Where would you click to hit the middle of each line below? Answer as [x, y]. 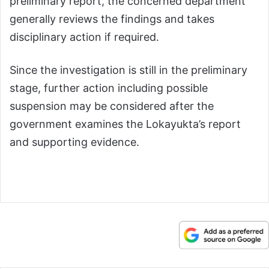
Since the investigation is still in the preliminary [128, 70]
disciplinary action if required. [84, 37]
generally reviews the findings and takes [112, 19]
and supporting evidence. [74, 142]
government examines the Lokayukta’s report [125, 124]
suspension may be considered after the [112, 106]
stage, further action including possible [109, 88]
